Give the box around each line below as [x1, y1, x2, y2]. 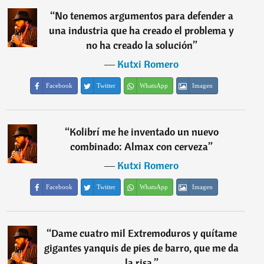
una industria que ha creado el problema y [49, 24, 235, 37]
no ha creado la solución [85, 38, 193, 52]
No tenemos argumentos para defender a [54, 9, 233, 22]
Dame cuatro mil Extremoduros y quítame [51, 226, 237, 240]
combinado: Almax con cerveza [70, 140, 209, 153]
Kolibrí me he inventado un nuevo [69, 125, 219, 138]
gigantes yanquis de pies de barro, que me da [44, 241, 239, 255]
